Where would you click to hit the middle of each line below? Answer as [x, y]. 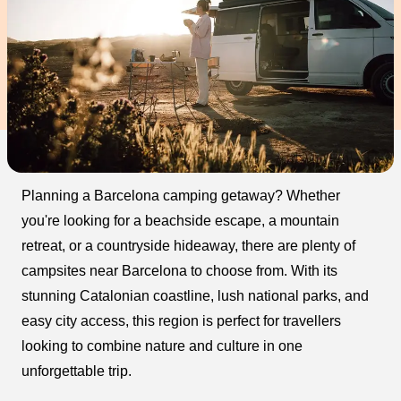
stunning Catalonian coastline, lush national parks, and [195, 296]
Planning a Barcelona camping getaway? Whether [181, 196]
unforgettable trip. [77, 371]
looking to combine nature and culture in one [162, 346]
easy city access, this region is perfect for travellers [181, 321]
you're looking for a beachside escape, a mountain [180, 221]
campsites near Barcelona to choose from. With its [179, 271]
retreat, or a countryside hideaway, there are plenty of [188, 246]
